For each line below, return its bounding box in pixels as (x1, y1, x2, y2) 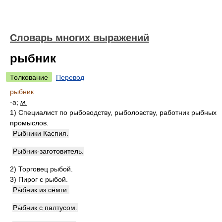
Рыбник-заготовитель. (13, 147, 84, 155)
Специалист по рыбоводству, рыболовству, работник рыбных (18, 109, 217, 116)
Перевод (56, 73, 84, 81)
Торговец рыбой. (18, 165, 73, 173)
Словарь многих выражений (10, 32, 149, 43)
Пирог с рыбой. (18, 175, 68, 183)
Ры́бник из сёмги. (13, 186, 69, 194)
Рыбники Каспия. (13, 129, 68, 137)
